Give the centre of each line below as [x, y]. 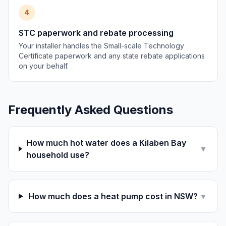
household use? [58, 155]
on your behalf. [44, 66]
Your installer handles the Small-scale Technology [101, 46]
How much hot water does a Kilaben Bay [106, 143]
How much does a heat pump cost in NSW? [113, 196]
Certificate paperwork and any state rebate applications [112, 56]
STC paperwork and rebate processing [96, 33]
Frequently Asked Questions [91, 110]
